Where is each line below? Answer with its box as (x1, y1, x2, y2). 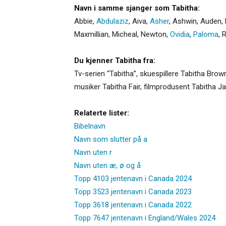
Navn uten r (74, 147, 112, 157)
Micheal (112, 29, 137, 39)
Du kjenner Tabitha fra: (74, 55, 155, 65)
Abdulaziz (96, 16, 129, 26)
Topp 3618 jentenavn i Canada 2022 (74, 200, 192, 209)
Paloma (193, 29, 218, 39)
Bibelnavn (74, 121, 105, 131)
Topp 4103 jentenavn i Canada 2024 (74, 174, 192, 183)
